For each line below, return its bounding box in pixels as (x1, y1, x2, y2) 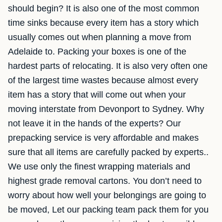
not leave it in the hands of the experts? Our (8, 118, 181, 129)
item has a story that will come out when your (8, 90, 186, 100)
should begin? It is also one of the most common (8, 3, 199, 14)
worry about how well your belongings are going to (8, 190, 206, 201)
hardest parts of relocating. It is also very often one (8, 61, 208, 71)
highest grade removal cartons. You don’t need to (8, 176, 202, 186)
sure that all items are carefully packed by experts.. (8, 147, 209, 158)
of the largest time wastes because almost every (8, 75, 198, 86)
